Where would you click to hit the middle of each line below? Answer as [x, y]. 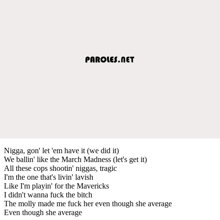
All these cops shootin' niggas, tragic [60, 168]
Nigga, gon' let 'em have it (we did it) [61, 150]
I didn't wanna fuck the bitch [48, 194]
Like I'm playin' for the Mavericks [56, 186]
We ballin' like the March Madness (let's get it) [75, 159]
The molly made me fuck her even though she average [88, 203]
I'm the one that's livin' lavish [49, 177]
